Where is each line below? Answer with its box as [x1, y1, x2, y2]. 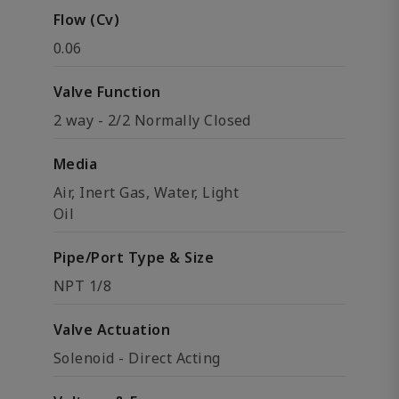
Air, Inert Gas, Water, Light [53, 183, 240, 202]
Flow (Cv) [53, 10, 120, 29]
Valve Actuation [53, 320, 171, 339]
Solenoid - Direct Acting [53, 348, 221, 368]
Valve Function [53, 82, 161, 102]
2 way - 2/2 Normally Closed [53, 110, 251, 130]
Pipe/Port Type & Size [53, 248, 215, 267]
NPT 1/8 [53, 276, 112, 296]
